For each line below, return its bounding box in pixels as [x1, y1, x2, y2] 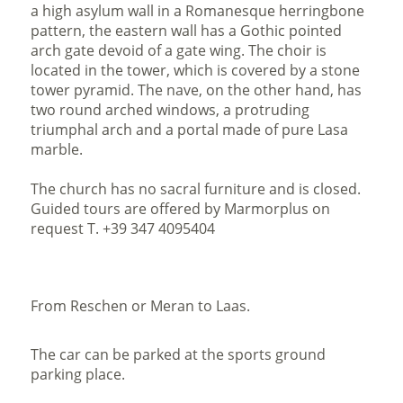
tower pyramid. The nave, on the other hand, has [31, 80, 363, 100]
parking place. [31, 364, 126, 384]
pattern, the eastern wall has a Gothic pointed [31, 21, 343, 40]
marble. [31, 139, 84, 159]
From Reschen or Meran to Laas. [31, 296, 251, 316]
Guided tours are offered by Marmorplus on [31, 199, 331, 219]
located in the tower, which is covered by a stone [31, 60, 361, 80]
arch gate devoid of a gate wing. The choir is [31, 40, 327, 60]
